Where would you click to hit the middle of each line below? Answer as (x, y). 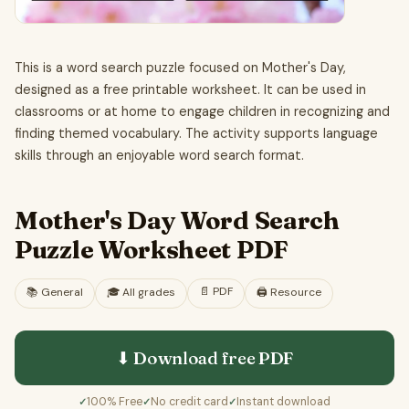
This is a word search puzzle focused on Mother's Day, (180, 67)
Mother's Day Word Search (177, 220)
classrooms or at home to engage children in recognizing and (202, 111)
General (62, 293)
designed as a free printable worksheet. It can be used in (190, 89)
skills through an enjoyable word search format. (159, 155)
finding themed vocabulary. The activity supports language (196, 133)
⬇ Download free (187, 358)
